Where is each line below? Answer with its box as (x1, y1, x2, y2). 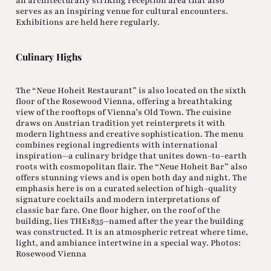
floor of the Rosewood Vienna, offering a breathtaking (15, 95, 232, 107)
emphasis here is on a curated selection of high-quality (15, 182, 237, 194)
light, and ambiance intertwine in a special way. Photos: (15, 237, 241, 249)
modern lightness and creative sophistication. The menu (15, 128, 243, 140)
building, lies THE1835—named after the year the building (15, 215, 244, 227)
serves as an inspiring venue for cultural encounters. (15, 5, 228, 17)
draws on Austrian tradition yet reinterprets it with (15, 117, 225, 129)
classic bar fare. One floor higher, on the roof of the (15, 204, 220, 216)
